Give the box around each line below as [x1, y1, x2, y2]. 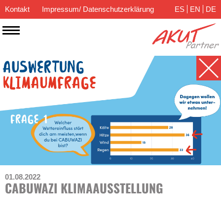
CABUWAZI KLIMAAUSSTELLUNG [5, 178, 163, 197]
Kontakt [5, 5, 30, 13]
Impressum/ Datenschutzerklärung [42, 5, 154, 13]
